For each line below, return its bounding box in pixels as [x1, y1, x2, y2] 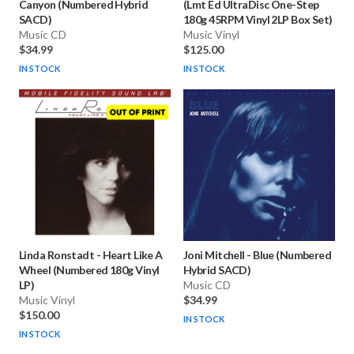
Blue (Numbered [253, 248, 332, 262]
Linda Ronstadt [19, 248, 95, 262]
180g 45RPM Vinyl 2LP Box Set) [183, 13, 333, 27]
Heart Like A [102, 248, 163, 262]
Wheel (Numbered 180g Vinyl [19, 263, 160, 277]
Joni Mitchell [183, 248, 245, 262]
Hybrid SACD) [183, 263, 251, 277]
